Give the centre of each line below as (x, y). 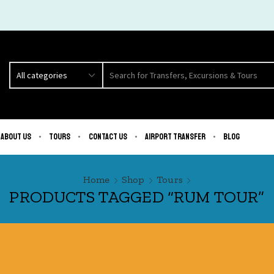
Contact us (108, 137)
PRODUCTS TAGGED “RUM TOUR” (137, 196)
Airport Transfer (175, 137)
